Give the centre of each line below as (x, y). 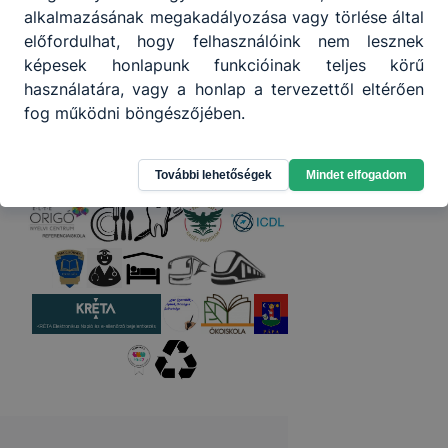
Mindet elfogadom (356, 174)
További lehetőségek (213, 174)
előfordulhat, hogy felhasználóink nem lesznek (224, 40)
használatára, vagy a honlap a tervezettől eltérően (224, 88)
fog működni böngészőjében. (134, 112)
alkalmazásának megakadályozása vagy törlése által (224, 16)
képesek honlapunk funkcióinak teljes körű (224, 64)
